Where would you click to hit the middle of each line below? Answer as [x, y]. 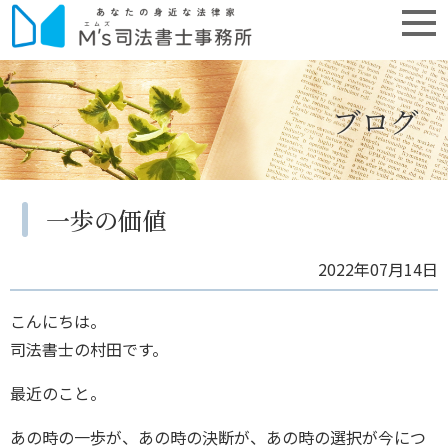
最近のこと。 [58, 393]
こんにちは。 [58, 321]
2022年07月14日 [378, 269]
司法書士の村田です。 [89, 349]
